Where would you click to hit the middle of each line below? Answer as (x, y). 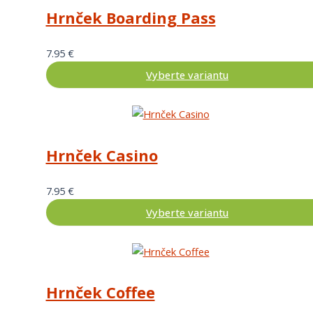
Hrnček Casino (102, 155)
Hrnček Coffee (100, 293)
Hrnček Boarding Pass (131, 18)
